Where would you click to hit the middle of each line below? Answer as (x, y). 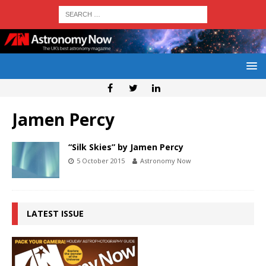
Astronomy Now (166, 161)
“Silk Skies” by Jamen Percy (126, 147)
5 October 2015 (101, 161)
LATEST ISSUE (55, 213)
